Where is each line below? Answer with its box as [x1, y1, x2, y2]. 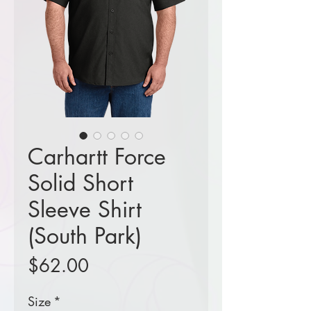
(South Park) [28, 221, 142, 251]
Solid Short [28, 169, 133, 198]
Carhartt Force [28, 142, 166, 171]
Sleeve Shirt [28, 195, 142, 224]
